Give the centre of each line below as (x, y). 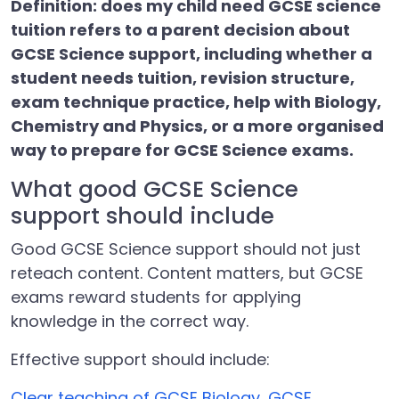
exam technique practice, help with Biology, (196, 102)
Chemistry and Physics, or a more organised (197, 126)
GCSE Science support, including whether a (191, 54)
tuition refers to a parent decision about (180, 30)
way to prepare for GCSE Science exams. (182, 150)
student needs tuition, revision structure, (183, 78)
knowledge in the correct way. (130, 321)
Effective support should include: (140, 359)
